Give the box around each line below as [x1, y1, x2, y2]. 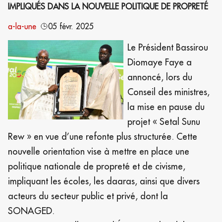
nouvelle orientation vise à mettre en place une [8, 145, 189, 157]
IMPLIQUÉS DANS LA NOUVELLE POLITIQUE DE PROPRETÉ [8, 1, 208, 11]
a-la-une [8, 21, 36, 31]
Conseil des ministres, [127, 86, 210, 98]
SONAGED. [8, 205, 55, 217]
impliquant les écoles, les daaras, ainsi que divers [8, 175, 200, 187]
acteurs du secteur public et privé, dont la [8, 190, 168, 202]
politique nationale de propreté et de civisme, [8, 160, 185, 172]
